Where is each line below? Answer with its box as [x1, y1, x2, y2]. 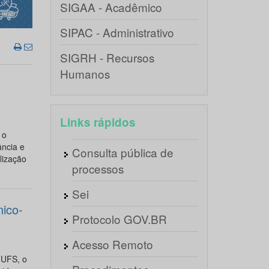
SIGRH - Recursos [59, 49, 154, 65]
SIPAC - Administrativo [59, 24, 174, 40]
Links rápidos [59, 114, 136, 130]
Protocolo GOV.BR [71, 211, 167, 227]
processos [71, 160, 124, 177]
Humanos [59, 65, 110, 82]
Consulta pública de [71, 144, 174, 160]
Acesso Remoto [71, 236, 153, 252]
